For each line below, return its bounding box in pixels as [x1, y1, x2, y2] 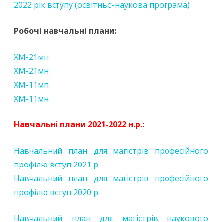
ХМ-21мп [14, 52, 49, 63]
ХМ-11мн [14, 93, 49, 105]
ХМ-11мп [14, 79, 49, 91]
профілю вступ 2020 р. [14, 187, 100, 198]
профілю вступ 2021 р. [14, 159, 100, 170]
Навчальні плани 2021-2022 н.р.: [14, 119, 144, 130]
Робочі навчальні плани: [14, 25, 116, 37]
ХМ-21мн [14, 65, 49, 77]
